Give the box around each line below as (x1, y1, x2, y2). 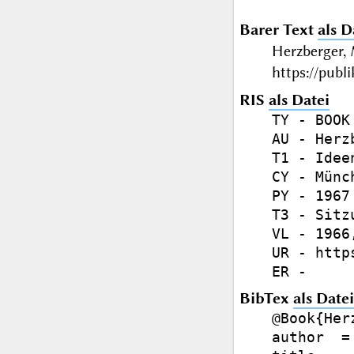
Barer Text (239, 21, 314, 40)
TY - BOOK (271, 111, 350, 129)
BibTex (239, 289, 293, 308)
